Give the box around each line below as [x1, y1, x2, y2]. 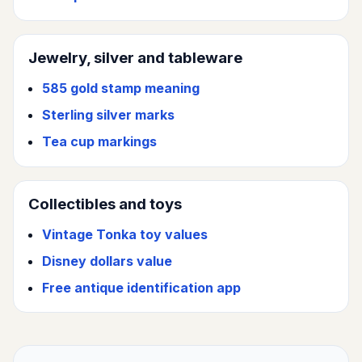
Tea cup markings [42, 133, 158, 150]
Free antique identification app [42, 279, 242, 296]
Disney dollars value [42, 252, 173, 269]
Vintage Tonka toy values [42, 225, 208, 242]
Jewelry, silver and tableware [27, 48, 242, 68]
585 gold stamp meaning [42, 80, 200, 97]
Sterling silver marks [42, 107, 175, 124]
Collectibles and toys [27, 195, 182, 214]
